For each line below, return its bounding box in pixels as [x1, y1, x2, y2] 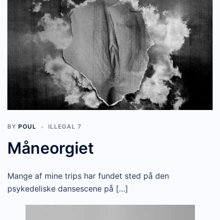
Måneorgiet [7, 138, 94, 158]
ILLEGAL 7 [48, 123, 82, 131]
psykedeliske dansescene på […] [7, 184, 128, 194]
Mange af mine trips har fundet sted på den [7, 171, 169, 181]
